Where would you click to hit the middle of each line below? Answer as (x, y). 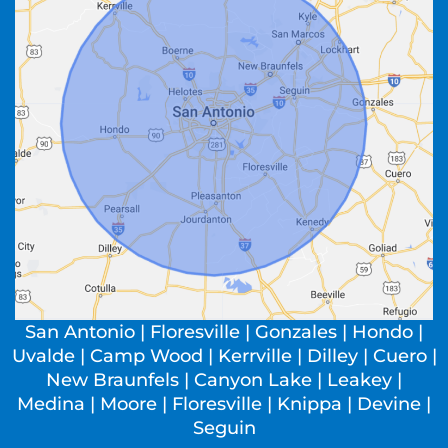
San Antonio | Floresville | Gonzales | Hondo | (224, 332)
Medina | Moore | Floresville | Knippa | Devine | (224, 404)
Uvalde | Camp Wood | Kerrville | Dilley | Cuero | (224, 356)
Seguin (224, 428)
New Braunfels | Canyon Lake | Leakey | (224, 380)
